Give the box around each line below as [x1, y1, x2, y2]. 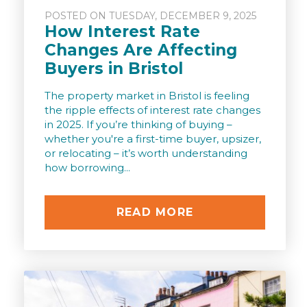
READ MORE [116, 205, 194, 219]
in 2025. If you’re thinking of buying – [45, 117, 232, 131]
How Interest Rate [45, 21, 200, 41]
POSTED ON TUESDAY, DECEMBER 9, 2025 [45, 9, 256, 22]
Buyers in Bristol [45, 58, 183, 78]
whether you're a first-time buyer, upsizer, [45, 132, 261, 145]
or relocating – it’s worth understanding [45, 146, 247, 160]
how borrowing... [45, 160, 130, 174]
